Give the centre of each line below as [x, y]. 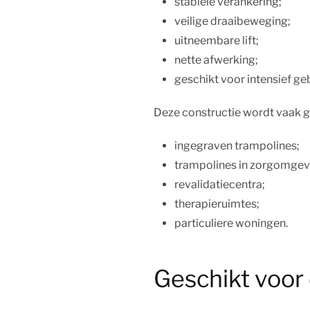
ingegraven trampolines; [237, 146]
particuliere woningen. [231, 223]
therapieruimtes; [217, 204]
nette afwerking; [216, 60]
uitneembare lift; [217, 40]
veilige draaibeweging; [232, 21]
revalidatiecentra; [220, 184]
